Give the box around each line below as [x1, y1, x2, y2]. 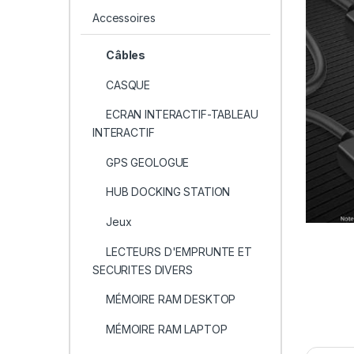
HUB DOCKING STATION [105, 185, 231, 199]
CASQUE [105, 77, 151, 92]
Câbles [105, 48, 146, 62]
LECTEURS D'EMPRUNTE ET [105, 244, 252, 258]
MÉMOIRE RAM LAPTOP [105, 322, 228, 336]
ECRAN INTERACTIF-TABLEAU [105, 107, 258, 122]
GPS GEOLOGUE [105, 155, 190, 169]
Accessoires [92, 11, 156, 25]
